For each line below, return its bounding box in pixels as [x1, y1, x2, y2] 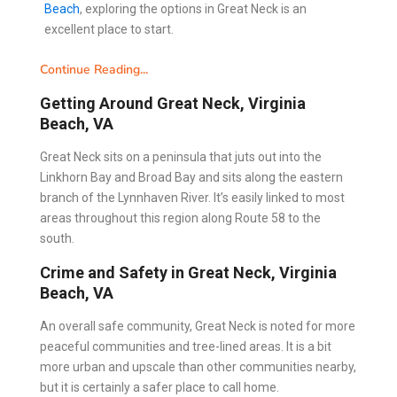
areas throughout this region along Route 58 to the [40, 210, 321, 225]
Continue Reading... [40, 60, 148, 78]
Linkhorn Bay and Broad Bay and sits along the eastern [40, 169, 343, 184]
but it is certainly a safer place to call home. [40, 379, 279, 394]
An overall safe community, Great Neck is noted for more [40, 318, 355, 333]
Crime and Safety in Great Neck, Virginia [40, 262, 337, 282]
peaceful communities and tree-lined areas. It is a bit [40, 339, 331, 354]
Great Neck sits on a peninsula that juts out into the [40, 149, 322, 164]
